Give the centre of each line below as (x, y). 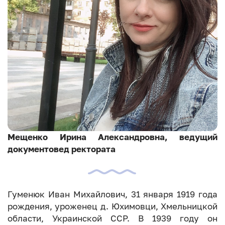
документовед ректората (61, 149)
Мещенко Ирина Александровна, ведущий (113, 137)
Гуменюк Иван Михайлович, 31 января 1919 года (113, 195)
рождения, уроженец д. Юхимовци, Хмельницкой (113, 207)
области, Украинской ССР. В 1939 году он (113, 219)
